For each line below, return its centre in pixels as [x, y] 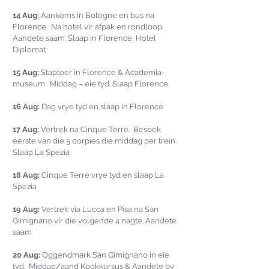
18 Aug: [26, 175]
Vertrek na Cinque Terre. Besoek [100, 129]
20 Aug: [26, 255]
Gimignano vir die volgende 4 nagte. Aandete [95, 221]
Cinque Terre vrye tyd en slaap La [102, 175]
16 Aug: [26, 107]
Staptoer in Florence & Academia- [102, 72]
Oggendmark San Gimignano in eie [105, 255]
